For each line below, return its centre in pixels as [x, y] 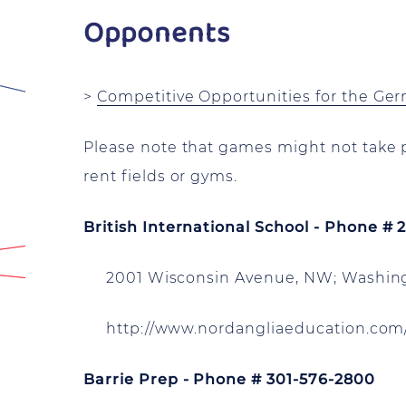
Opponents [157, 34]
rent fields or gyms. [161, 176]
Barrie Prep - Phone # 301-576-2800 [229, 379]
